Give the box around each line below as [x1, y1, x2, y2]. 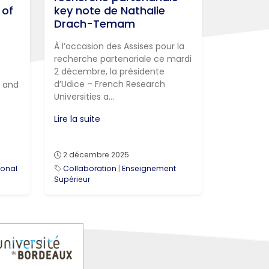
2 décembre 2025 [63, 150, 129, 160]
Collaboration [63, 163, 116, 174]
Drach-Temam [54, 16, 135, 32]
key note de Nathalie [54, 3, 165, 19]
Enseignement [122, 163, 176, 174]
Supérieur [54, 174, 90, 185]
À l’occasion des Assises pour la [54, 40, 184, 53]
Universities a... [54, 91, 114, 103]
